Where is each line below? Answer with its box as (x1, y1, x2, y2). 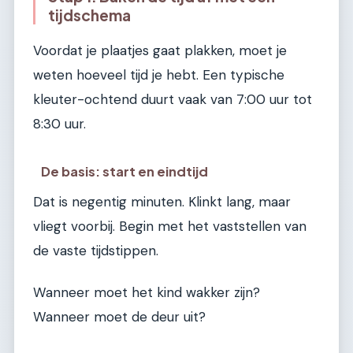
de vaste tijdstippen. (33, 241, 158, 259)
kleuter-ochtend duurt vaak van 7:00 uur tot (33, 90, 312, 108)
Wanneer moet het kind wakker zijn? (33, 283, 260, 301)
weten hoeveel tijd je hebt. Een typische (33, 65, 284, 84)
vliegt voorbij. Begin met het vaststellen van (33, 217, 307, 235)
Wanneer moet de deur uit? (33, 307, 206, 325)
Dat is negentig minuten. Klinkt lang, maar (33, 192, 291, 210)
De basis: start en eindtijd (41, 162, 209, 180)
